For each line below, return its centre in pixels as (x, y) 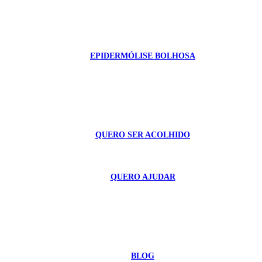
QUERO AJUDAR (143, 177)
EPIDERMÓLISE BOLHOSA (143, 56)
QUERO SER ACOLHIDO (143, 135)
